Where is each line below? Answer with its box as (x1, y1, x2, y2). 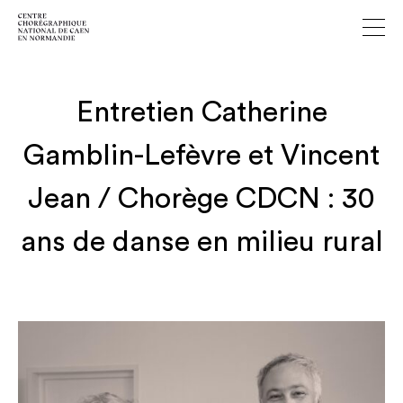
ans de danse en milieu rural (20, 228, 383, 257)
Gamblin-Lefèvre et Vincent (23, 141, 380, 171)
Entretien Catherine (76, 98, 327, 128)
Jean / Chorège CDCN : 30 (28, 184, 375, 214)
